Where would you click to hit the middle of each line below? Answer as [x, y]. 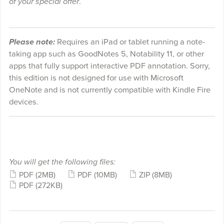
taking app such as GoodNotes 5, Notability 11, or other [106, 54]
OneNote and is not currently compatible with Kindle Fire [109, 90]
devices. [23, 102]
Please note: [32, 42]
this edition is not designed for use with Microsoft [96, 78]
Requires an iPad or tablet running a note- [130, 42]
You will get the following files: [62, 162]
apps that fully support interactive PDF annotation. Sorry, [109, 66]
